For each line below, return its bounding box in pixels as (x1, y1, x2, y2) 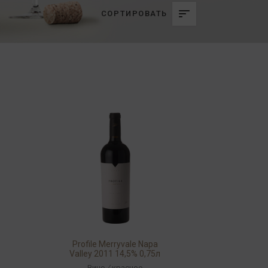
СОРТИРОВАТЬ (100, 9, 167, 18)
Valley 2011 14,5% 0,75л (69, 249, 161, 258)
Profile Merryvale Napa (72, 239, 158, 249)
